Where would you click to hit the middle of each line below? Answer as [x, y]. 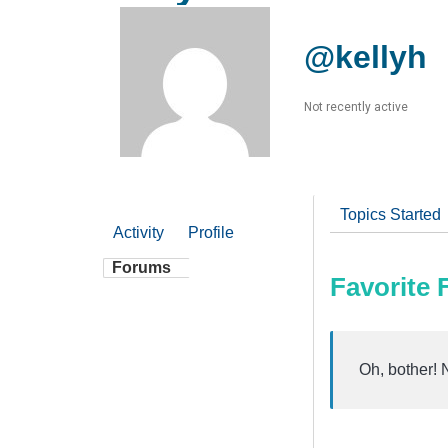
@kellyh [365, 56]
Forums [141, 267]
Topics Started [390, 214]
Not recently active [356, 106]
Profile [211, 232]
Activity [138, 232]
